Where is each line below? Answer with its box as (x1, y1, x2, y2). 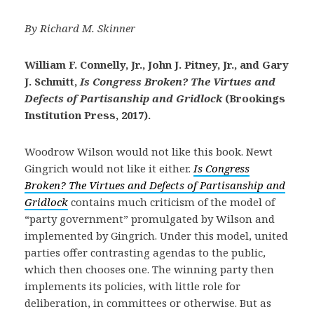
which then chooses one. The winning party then (25, 262, 274, 276)
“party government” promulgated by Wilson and (25, 212, 275, 226)
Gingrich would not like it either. (25, 161, 193, 175)
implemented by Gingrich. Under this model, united (25, 228, 288, 243)
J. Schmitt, (25, 74, 80, 88)
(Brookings (222, 91, 285, 105)
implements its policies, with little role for (25, 279, 240, 293)
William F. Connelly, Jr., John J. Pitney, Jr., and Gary (25, 57, 289, 71)
